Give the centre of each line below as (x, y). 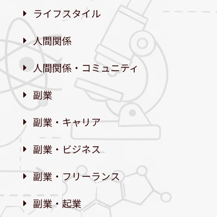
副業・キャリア (67, 122)
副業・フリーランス (77, 176)
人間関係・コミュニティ (86, 67)
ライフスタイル (67, 13)
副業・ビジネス (67, 149)
